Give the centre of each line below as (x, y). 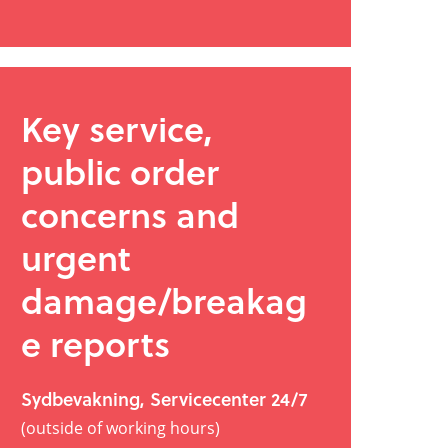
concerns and (130, 214)
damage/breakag (164, 300)
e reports (95, 343)
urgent (76, 257)
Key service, (117, 128)
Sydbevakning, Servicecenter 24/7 (164, 398)
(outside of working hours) (120, 428)
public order (120, 171)
